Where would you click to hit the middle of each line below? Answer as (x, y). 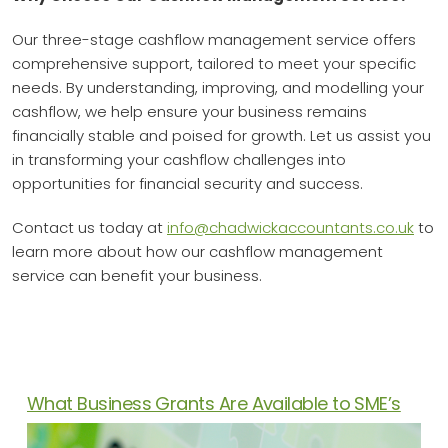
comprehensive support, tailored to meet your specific (214, 63)
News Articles (224, 360)
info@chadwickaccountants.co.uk (290, 227)
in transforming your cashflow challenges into (179, 159)
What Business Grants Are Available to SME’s (214, 403)
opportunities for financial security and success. (187, 183)
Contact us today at (89, 227)
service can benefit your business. (137, 275)
